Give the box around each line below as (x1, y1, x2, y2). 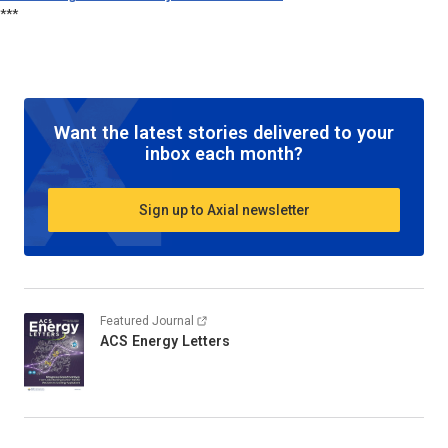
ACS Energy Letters (100, 333, 230, 350)
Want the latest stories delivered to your (54, 122, 394, 144)
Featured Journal (100, 314, 194, 329)
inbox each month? (145, 143, 303, 165)
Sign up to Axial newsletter (138, 201, 310, 218)
